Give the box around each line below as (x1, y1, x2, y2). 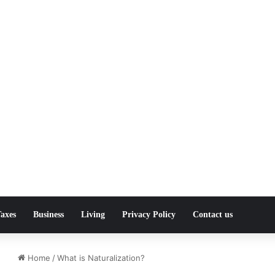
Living (81, 210, 105, 219)
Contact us (193, 210, 233, 219)
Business (33, 210, 64, 219)
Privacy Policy (122, 210, 176, 219)
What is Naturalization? (57, 253, 145, 263)
